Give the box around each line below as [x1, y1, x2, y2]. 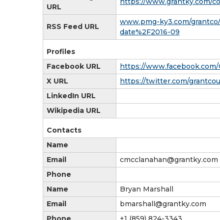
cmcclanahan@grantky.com [120, 155, 218, 164]
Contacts [47, 125, 82, 135]
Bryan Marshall [120, 184, 173, 193]
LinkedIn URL [47, 91, 96, 100]
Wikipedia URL [47, 106, 101, 115]
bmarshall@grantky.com [120, 199, 206, 208]
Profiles [47, 47, 75, 56]
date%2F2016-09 [120, 27, 180, 36]
